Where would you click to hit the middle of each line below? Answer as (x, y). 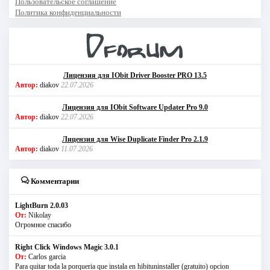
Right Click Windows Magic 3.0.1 (67, 247)
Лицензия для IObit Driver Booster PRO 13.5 (135, 75)
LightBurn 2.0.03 (42, 205)
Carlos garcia (47, 256)
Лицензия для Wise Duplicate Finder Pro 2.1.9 (135, 139)
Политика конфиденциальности (68, 12)
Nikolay (40, 215)
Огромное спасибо (43, 224)
